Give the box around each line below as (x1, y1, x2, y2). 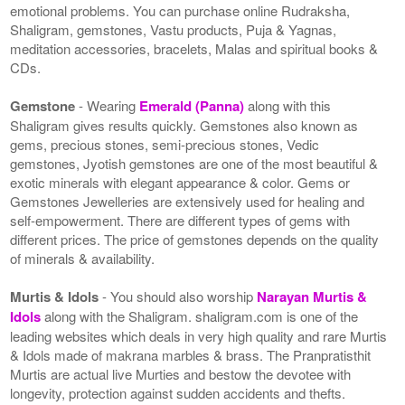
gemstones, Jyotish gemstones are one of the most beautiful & (10, 153, 379, 173)
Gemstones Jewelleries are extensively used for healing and (10, 191, 365, 211)
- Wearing (79, 95, 140, 115)
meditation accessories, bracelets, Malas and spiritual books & (10, 38, 379, 58)
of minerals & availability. (10, 248, 155, 268)
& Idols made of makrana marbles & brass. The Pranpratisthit (10, 344, 372, 364)
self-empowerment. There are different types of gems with (10, 210, 351, 230)
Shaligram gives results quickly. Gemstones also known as (10, 115, 359, 135)
